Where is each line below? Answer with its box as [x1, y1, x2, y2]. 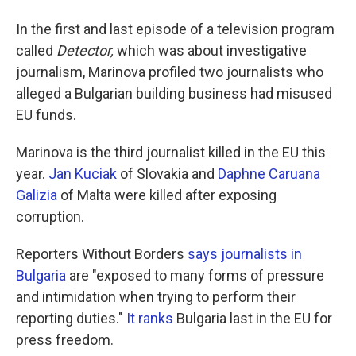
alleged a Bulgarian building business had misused [16, 85, 332, 103]
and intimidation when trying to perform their [16, 288, 296, 306]
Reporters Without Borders [16, 246, 188, 263]
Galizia [16, 187, 57, 204]
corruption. [16, 208, 84, 226]
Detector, [56, 42, 117, 60]
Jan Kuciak [48, 165, 117, 183]
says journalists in [188, 246, 302, 263]
